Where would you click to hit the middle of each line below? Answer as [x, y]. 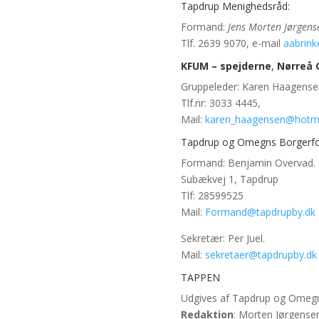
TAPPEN [200, 278]
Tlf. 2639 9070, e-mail [232, 43]
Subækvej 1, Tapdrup [229, 179]
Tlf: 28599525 [212, 196]
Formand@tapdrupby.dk [260, 212]
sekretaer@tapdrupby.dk [261, 255]
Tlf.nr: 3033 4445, [220, 103]
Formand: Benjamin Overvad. [248, 163]
